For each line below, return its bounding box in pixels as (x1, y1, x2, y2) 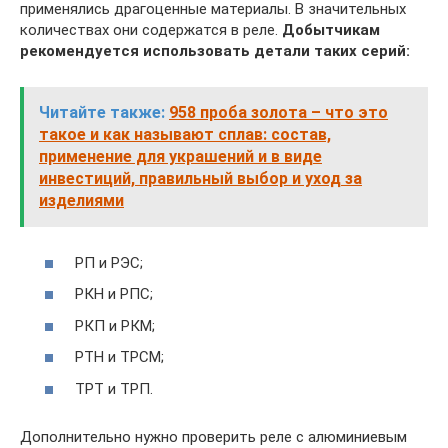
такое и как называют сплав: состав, (39, 125, 331, 145)
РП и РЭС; (75, 253, 143, 272)
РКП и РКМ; (75, 316, 155, 335)
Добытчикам (282, 21, 380, 40)
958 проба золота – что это (169, 103, 388, 123)
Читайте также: (39, 103, 165, 123)
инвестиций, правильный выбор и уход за (39, 169, 362, 189)
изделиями (39, 191, 124, 211)
